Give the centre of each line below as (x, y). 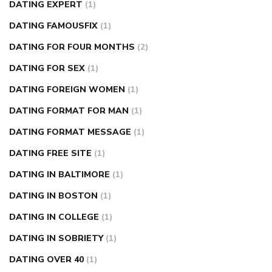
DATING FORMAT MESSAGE (70, 132)
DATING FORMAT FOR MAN (69, 111)
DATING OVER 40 (46, 260)
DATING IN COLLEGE (54, 217)
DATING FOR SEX (47, 69)
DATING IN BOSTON (53, 196)
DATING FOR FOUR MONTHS (72, 47)
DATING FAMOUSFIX (53, 26)
